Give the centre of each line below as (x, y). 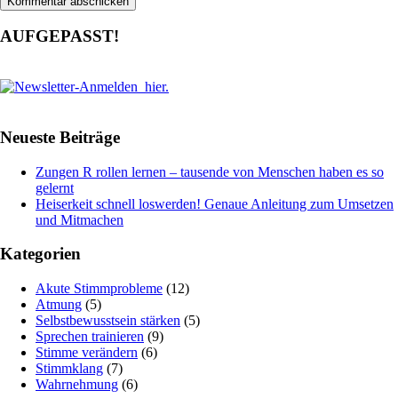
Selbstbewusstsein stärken (108, 320)
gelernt (55, 187)
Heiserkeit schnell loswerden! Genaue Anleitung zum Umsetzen (215, 203)
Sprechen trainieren (90, 336)
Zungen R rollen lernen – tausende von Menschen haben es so (210, 171)
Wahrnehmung (77, 384)
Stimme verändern (87, 352)
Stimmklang (69, 368)
